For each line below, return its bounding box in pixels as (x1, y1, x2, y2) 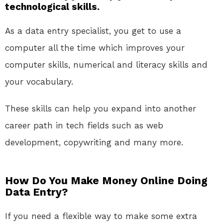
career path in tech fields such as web (5, 120, 163, 131)
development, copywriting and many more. (5, 137, 183, 148)
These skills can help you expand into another (5, 104, 196, 114)
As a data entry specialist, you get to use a (5, 26, 181, 36)
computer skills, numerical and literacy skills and (5, 60, 208, 70)
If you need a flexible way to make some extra (5, 211, 197, 222)
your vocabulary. (5, 77, 73, 87)
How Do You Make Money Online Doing (5, 174, 208, 187)
